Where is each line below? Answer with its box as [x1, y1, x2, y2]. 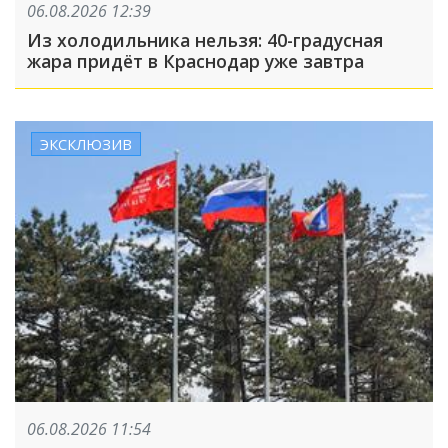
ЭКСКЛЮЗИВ [40, 134, 132, 154]
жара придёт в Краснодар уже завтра [27, 48, 364, 73]
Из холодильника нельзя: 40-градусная [27, 27, 383, 52]
